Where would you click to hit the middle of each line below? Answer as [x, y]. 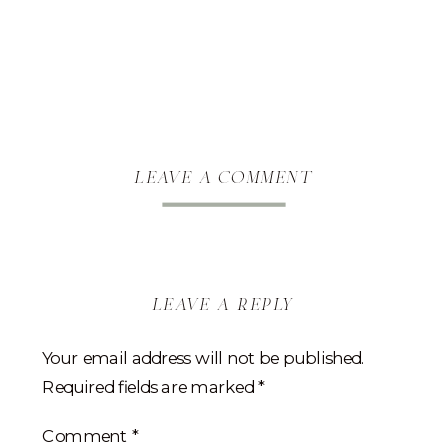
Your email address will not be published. [204, 358]
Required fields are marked [150, 387]
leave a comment [225, 178]
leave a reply [224, 305]
